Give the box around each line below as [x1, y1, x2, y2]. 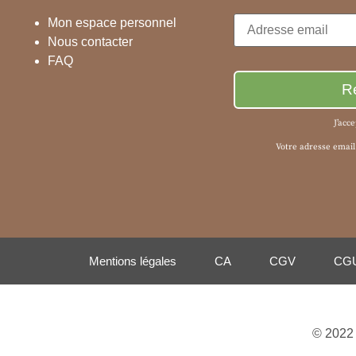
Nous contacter [48, 34, 133, 48]
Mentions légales [88, 254, 176, 268]
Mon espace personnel [48, 15, 176, 29]
